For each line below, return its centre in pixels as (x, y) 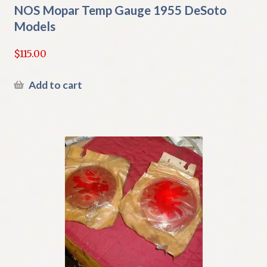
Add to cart (55, 85)
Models (34, 26)
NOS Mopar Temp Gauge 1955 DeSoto (120, 10)
